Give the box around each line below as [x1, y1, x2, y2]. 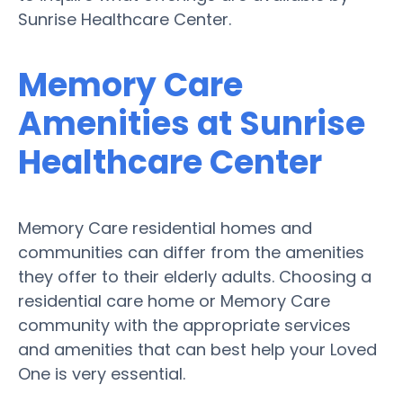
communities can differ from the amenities [18, 240, 364, 264]
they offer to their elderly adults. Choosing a [18, 264, 372, 288]
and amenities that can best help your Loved [18, 337, 377, 361]
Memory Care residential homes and [18, 216, 312, 239]
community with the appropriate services [18, 313, 351, 336]
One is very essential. [18, 362, 185, 385]
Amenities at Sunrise [18, 100, 365, 147]
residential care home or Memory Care [18, 289, 330, 312]
